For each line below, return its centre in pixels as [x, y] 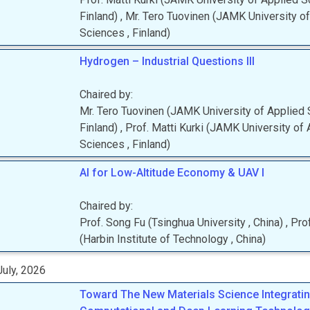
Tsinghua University [200, 222]
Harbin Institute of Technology [157, 239]
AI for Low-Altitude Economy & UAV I [172, 173]
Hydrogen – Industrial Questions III [167, 61]
